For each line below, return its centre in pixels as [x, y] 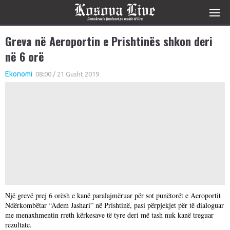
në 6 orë [25, 56]
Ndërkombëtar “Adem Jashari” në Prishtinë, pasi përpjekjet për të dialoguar [114, 205]
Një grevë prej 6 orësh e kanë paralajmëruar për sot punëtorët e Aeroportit [113, 195]
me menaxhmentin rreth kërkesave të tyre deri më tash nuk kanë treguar [109, 215]
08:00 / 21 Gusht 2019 [66, 74]
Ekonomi [19, 74]
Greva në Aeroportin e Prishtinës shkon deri [109, 41]
